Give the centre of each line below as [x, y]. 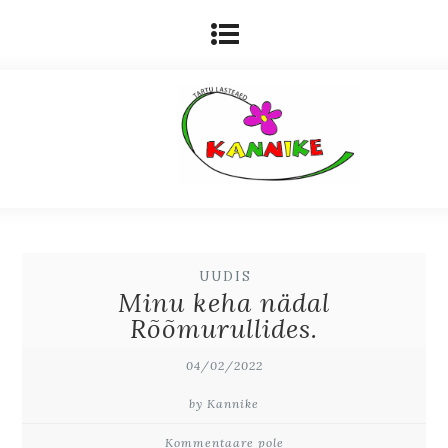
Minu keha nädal [224, 302]
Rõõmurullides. [224, 328]
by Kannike [224, 403]
